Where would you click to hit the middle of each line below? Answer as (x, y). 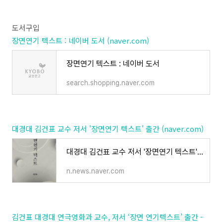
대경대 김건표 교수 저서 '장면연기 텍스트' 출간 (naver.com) (108, 129)
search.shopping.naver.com (111, 83)
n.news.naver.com (95, 171)
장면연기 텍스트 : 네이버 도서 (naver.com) (81, 40)
